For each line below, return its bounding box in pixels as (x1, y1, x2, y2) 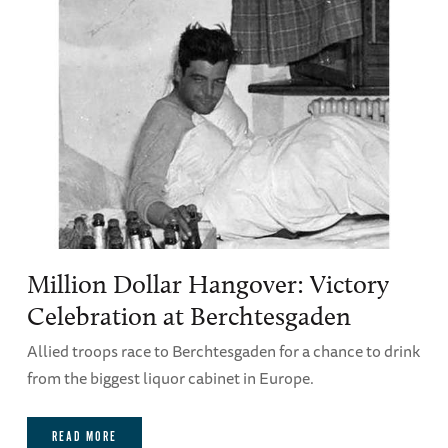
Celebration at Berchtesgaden (26, 300, 351, 332)
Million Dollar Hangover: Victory (26, 268, 389, 300)
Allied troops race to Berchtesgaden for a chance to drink (26, 337, 420, 364)
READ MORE (51, 428, 117, 446)
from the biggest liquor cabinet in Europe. (26, 364, 314, 391)
